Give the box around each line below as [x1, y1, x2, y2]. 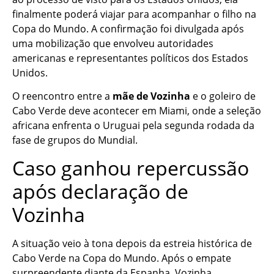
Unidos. [12, 65, 48, 80]
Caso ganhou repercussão [12, 154, 249, 181]
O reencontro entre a [12, 89, 113, 103]
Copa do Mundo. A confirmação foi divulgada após [12, 21, 244, 35]
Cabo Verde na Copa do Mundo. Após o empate [12, 251, 231, 265]
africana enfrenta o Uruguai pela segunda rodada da [12, 119, 254, 133]
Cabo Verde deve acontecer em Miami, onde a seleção [12, 104, 261, 118]
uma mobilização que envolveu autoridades [12, 36, 213, 50]
